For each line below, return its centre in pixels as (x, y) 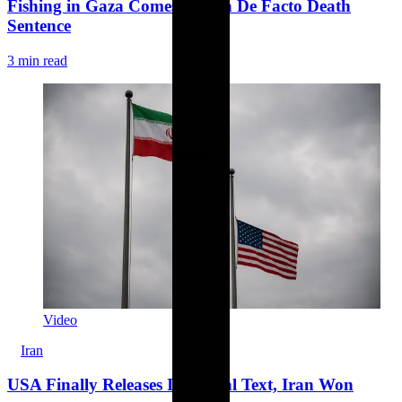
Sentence (39, 25)
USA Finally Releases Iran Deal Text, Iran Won (180, 385)
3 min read (37, 60)
